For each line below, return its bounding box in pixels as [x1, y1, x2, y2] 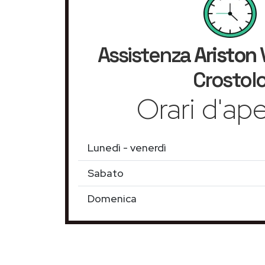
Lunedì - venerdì [88, 141, 166, 154]
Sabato [88, 166, 124, 180]
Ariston [194, 42, 256, 68]
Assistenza [97, 42, 194, 68]
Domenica [88, 192, 137, 205]
